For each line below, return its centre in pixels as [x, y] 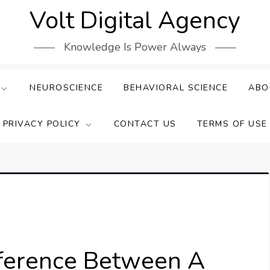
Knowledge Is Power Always [135, 47]
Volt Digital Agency [135, 20]
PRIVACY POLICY [42, 124]
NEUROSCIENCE [66, 88]
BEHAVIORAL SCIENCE [176, 88]
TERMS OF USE [232, 124]
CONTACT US [145, 124]
